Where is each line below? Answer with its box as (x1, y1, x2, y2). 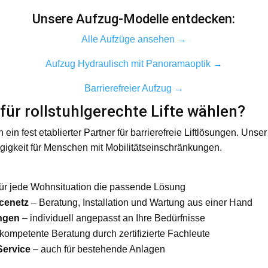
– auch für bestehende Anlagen (30, 243, 165, 254)
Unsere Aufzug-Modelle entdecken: (32, 11, 236, 26)
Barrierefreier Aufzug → (84, 83, 184, 93)
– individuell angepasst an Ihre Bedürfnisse (19, 212, 205, 223)
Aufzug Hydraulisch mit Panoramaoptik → (45, 58, 223, 69)
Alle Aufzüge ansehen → (81, 33, 187, 44)
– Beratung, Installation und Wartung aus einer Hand (28, 197, 252, 208)
